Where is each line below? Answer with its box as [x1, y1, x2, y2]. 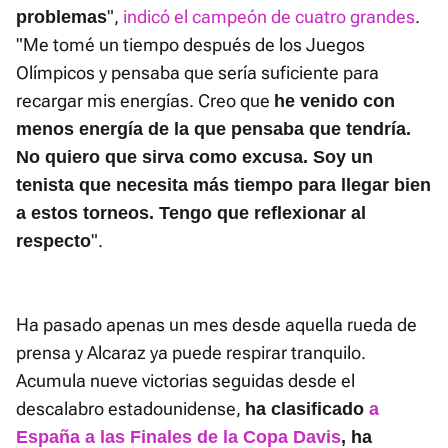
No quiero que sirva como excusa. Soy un [16, 147, 373, 168]
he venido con [274, 91, 395, 112]
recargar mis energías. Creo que [16, 90, 274, 112]
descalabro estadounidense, [16, 398, 245, 420]
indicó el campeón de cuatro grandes [123, 6, 415, 28]
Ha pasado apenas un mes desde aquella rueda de [16, 314, 417, 336]
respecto [16, 231, 91, 252]
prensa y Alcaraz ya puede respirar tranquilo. [16, 342, 366, 364]
